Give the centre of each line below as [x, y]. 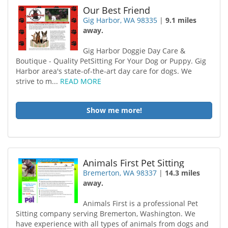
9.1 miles [181, 20]
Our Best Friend [117, 10]
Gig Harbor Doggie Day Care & [134, 51]
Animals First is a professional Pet [141, 203]
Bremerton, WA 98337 [120, 173]
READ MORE [81, 81]
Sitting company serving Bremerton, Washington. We [106, 213]
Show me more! [114, 110]
